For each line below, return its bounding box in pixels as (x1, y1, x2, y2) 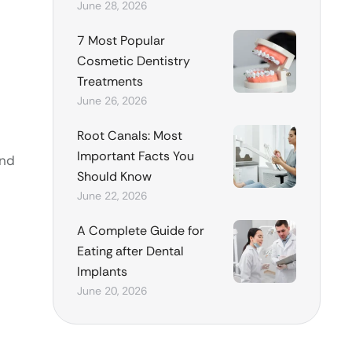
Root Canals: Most (76, 126, 182, 144)
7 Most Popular (76, 31, 165, 49)
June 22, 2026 (76, 188, 147, 203)
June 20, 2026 (76, 283, 147, 298)
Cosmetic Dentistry (76, 52, 190, 69)
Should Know (76, 167, 152, 185)
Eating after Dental (76, 242, 184, 259)
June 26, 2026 (76, 93, 147, 108)
